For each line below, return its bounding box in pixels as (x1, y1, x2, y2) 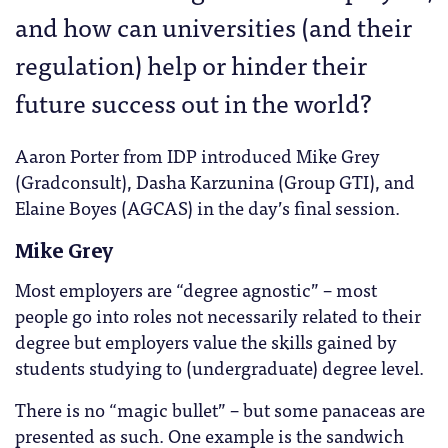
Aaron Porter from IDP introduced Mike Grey (15, 139, 380, 170)
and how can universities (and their (15, 4, 412, 47)
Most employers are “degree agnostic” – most (15, 274, 377, 305)
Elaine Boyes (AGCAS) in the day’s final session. (15, 191, 400, 222)
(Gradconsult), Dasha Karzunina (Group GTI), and (15, 165, 415, 196)
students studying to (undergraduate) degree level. (15, 352, 424, 383)
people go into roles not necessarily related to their (15, 300, 421, 331)
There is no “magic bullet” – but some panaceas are (15, 394, 425, 425)
